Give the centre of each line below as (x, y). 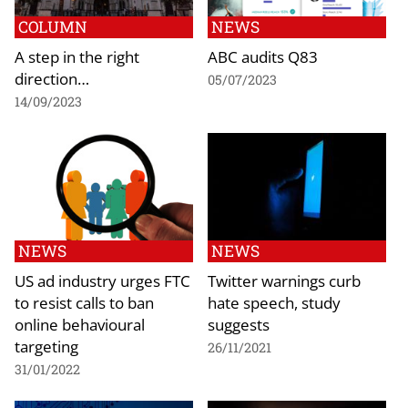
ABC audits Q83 (263, 57)
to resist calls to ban (84, 302)
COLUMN (53, 27)
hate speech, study (274, 302)
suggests (239, 324)
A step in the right (77, 57)
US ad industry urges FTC (102, 280)
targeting (46, 346)
